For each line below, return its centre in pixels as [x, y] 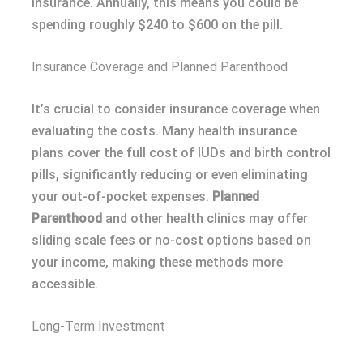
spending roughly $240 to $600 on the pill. [157, 24]
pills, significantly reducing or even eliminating [170, 174]
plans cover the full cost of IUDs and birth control [181, 152]
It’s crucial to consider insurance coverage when [176, 109]
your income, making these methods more [157, 262]
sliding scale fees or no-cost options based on [171, 240]
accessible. [65, 284]
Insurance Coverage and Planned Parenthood [160, 66]
